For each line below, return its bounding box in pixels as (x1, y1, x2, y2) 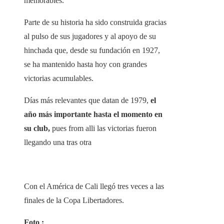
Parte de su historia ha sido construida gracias (24, 18, 166, 27)
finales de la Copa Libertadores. (24, 196, 124, 205)
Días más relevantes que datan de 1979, (24, 96, 150, 105)
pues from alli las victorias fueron (50, 124, 156, 133)
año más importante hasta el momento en (24, 110, 162, 119)
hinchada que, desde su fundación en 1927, (24, 46, 160, 55)
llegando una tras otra (24, 138, 91, 147)
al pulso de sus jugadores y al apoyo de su (24, 32, 156, 41)
